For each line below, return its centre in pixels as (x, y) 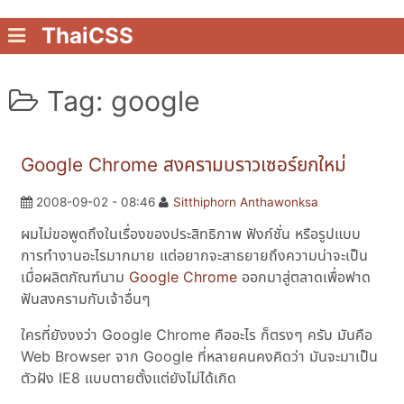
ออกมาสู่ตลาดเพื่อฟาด (304, 277)
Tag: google (123, 101)
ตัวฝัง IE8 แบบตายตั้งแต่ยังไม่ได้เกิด (129, 378)
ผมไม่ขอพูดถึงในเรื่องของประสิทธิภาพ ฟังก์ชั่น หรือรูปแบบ (191, 234)
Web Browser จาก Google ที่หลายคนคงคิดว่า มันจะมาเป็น (200, 357)
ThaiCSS (87, 36)
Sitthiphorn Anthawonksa (245, 202)
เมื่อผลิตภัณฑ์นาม (75, 277)
